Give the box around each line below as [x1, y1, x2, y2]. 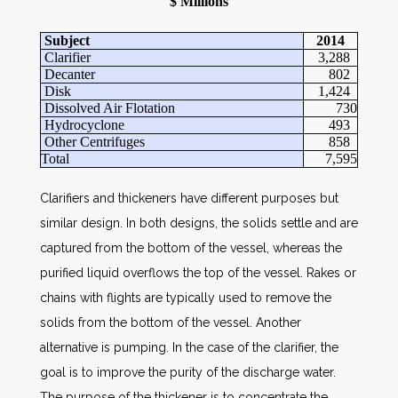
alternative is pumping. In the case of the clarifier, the [40, 340, 338, 354]
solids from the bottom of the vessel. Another [40, 315, 301, 330]
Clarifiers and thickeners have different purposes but [40, 191, 338, 205]
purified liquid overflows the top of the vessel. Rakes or [40, 266, 356, 280]
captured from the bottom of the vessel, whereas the [40, 241, 342, 255]
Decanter [41, 67, 95, 82]
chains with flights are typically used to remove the [40, 291, 331, 305]
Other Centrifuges [41, 134, 145, 149]
